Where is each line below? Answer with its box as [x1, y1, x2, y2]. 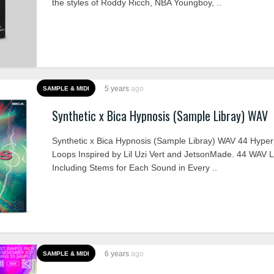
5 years [105, 84, 131, 93]
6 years [105, 250, 131, 258]
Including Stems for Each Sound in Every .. [52, 163, 217, 172]
